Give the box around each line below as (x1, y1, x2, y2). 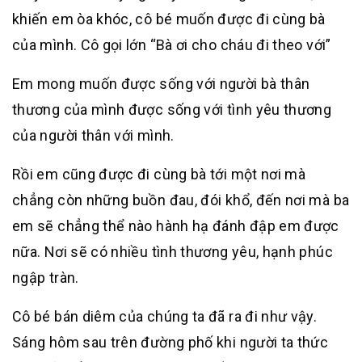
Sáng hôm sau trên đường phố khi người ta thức (12, 334, 329, 351)
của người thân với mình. (12, 127, 175, 144)
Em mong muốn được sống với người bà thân (12, 75, 310, 92)
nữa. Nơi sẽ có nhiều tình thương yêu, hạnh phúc (12, 243, 333, 260)
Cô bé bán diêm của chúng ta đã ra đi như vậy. (12, 308, 318, 325)
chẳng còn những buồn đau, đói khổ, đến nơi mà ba (12, 192, 350, 208)
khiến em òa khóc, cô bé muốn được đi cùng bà (12, 11, 326, 27)
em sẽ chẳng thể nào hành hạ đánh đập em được (12, 217, 339, 234)
